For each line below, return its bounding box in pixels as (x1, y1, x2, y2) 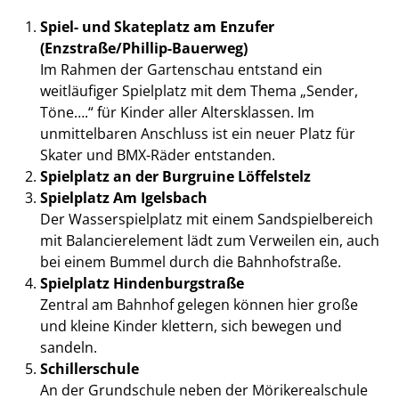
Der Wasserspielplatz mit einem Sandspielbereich (39, 209, 373, 230)
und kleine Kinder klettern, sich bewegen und (39, 316, 342, 337)
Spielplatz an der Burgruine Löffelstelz (39, 167, 311, 187)
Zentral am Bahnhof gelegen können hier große (39, 295, 358, 315)
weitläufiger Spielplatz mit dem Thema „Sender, (39, 81, 358, 102)
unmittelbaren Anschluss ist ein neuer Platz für (39, 124, 355, 144)
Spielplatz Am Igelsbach (39, 188, 208, 208)
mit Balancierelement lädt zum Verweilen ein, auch (39, 231, 379, 251)
